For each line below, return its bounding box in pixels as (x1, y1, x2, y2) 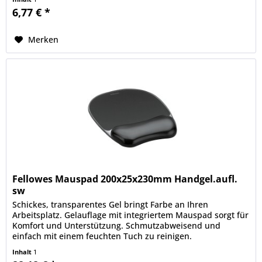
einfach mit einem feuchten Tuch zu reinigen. (12, 230, 192, 242)
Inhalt (12, 247, 34, 256)
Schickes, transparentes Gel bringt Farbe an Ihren (12, 198, 209, 210)
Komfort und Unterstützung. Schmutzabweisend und (12, 219, 221, 231)
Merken (28, 34, 59, 46)
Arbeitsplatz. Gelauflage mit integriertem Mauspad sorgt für (12, 209, 249, 220)
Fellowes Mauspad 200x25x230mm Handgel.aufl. (12, 172, 238, 185)
